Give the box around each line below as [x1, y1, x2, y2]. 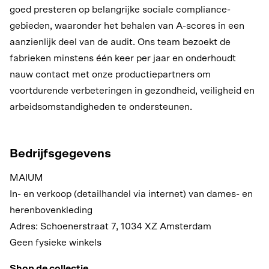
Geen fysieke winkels [10, 237, 101, 247]
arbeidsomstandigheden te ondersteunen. [10, 101, 192, 112]
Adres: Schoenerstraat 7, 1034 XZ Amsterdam [10, 221, 211, 231]
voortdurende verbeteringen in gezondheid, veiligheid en [10, 85, 255, 95]
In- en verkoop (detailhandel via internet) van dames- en [10, 189, 253, 199]
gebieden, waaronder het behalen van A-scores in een [10, 20, 244, 31]
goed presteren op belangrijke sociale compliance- [10, 4, 231, 14]
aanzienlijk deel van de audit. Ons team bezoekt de [10, 37, 231, 47]
